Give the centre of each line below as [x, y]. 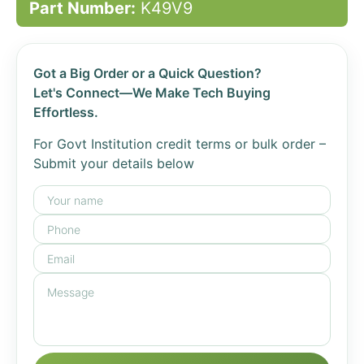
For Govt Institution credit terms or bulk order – [180, 144]
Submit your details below [114, 163]
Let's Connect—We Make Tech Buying [152, 93]
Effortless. [66, 112]
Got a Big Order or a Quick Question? [147, 73]
